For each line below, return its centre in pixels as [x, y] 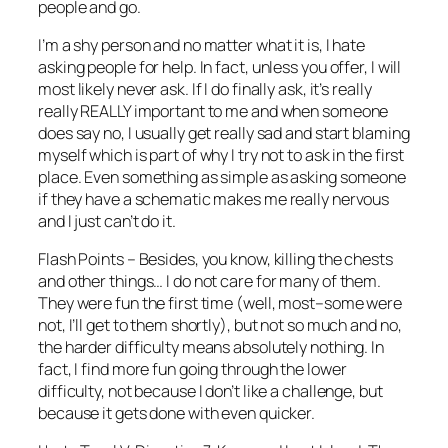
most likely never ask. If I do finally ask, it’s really [205, 88]
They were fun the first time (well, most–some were [220, 303]
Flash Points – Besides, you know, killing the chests [215, 259]
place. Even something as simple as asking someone [222, 176]
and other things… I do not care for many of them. [210, 281]
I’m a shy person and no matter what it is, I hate [202, 44]
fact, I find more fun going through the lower [192, 369]
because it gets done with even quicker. [177, 413]
